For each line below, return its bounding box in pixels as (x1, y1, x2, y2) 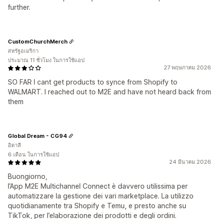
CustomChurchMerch (8, 38, 67, 45)
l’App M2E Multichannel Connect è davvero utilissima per (8, 182, 188, 191)
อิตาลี (8, 142, 21, 149)
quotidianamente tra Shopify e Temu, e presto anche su (8, 201, 186, 210)
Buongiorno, (8, 172, 47, 181)
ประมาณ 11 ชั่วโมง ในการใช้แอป (8, 57, 85, 64)
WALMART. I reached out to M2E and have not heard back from (8, 88, 211, 96)
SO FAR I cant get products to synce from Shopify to (8, 78, 177, 87)
